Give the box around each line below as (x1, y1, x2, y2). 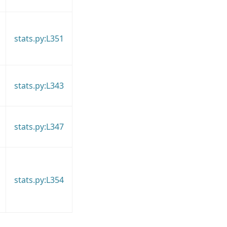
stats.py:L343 (14, 80, 64, 91)
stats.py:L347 (14, 121, 64, 132)
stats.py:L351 (14, 32, 64, 44)
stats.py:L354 (14, 174, 64, 185)
